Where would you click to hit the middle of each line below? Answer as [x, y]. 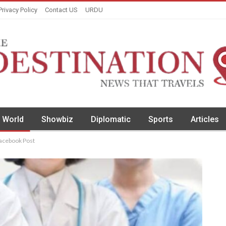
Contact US [61, 10]
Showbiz [57, 119]
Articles [205, 119]
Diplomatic [111, 119]
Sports [161, 119]
